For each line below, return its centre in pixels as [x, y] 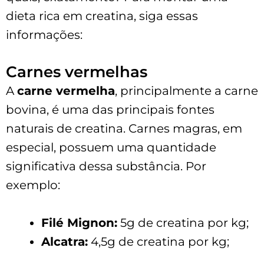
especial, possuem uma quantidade [111, 147]
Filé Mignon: [79, 222]
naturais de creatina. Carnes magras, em [124, 128]
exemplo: [33, 185]
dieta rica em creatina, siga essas [102, 16]
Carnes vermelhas [77, 72]
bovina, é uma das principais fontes [110, 109]
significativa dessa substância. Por [106, 166]
